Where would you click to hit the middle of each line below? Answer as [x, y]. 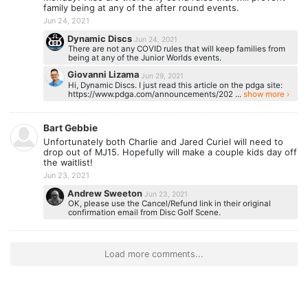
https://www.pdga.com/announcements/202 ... [155, 94]
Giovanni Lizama [104, 75]
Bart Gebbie [70, 128]
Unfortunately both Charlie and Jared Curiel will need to [163, 142]
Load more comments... [154, 254]
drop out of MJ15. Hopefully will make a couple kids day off [170, 152]
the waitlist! [68, 163]
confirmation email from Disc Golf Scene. [144, 212]
